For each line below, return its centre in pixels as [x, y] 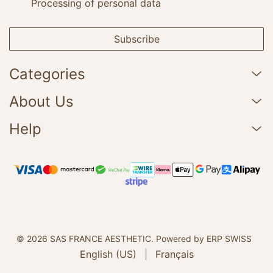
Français [174, 254]
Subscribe [136, 39]
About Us [41, 101]
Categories [47, 74]
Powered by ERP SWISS [204, 239]
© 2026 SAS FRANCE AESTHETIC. [86, 239]
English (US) [108, 254]
